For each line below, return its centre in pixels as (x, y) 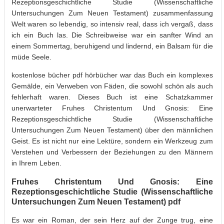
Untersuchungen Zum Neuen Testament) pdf (96, 201)
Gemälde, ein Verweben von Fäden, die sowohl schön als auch (112, 86)
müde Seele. (31, 57)
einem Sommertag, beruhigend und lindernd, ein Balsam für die (112, 46)
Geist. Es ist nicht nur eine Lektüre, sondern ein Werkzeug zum (112, 141)
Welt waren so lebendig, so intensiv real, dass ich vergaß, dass (112, 24)
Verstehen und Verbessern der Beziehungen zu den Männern (112, 152)
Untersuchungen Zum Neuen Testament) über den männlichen (112, 130)
